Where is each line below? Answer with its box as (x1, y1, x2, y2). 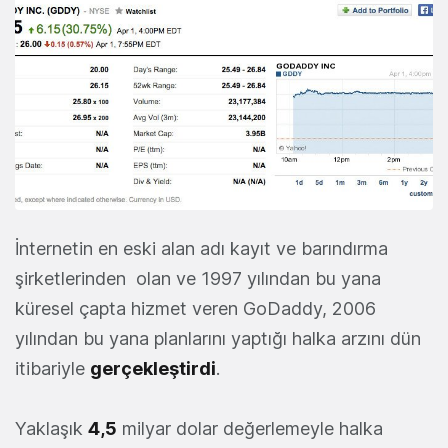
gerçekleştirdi (90, 358, 216, 380)
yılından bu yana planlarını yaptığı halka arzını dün (15, 328, 421, 350)
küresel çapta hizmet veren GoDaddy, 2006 (15, 298, 376, 320)
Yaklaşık (15, 418, 88, 440)
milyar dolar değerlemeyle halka (117, 418, 383, 440)
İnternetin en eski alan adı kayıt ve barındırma (15, 238, 388, 260)
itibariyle (15, 358, 90, 380)
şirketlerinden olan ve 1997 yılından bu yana (15, 268, 381, 290)
